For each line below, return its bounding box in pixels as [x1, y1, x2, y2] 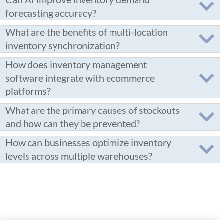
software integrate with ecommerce [5, 72, 155, 83]
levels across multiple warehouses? [5, 150, 152, 162]
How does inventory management [5, 58, 147, 70]
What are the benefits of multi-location [5, 26, 168, 38]
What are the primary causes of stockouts [5, 104, 180, 116]
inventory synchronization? [5, 39, 120, 51]
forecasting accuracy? [5, 7, 96, 19]
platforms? [5, 85, 51, 97]
